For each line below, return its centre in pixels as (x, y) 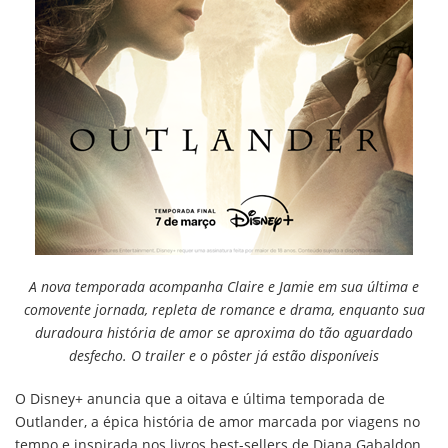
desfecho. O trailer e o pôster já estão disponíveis (224, 355)
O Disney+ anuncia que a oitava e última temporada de (200, 398)
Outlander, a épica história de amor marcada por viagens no (217, 421)
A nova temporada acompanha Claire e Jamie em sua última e (224, 286)
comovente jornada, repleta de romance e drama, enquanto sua (224, 309)
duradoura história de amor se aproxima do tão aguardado (224, 332)
